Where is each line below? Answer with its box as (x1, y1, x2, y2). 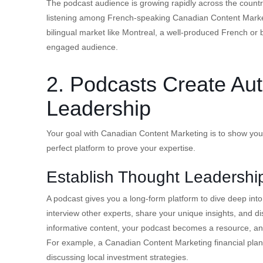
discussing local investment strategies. (46, 252, 188, 262)
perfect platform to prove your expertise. (46, 143, 195, 153)
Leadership (46, 96, 151, 120)
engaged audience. (46, 42, 118, 52)
